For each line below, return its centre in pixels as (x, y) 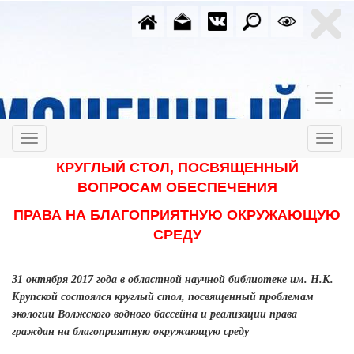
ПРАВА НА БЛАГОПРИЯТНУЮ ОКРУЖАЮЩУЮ (177, 215)
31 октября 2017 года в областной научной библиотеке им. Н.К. (173, 279)
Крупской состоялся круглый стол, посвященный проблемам (163, 297)
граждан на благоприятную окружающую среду (130, 331)
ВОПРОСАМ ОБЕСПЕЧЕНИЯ (177, 187)
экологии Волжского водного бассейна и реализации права (154, 314)
